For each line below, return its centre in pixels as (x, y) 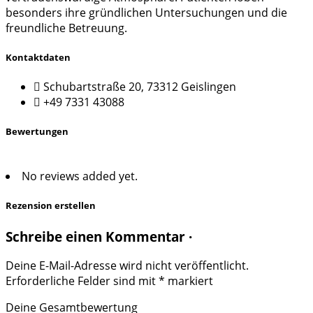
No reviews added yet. (80, 176)
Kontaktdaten (38, 57)
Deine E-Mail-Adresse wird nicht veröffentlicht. (127, 266)
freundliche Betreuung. (66, 28)
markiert (189, 281)
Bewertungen (37, 132)
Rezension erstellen (51, 206)
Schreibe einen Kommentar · (99, 236)
